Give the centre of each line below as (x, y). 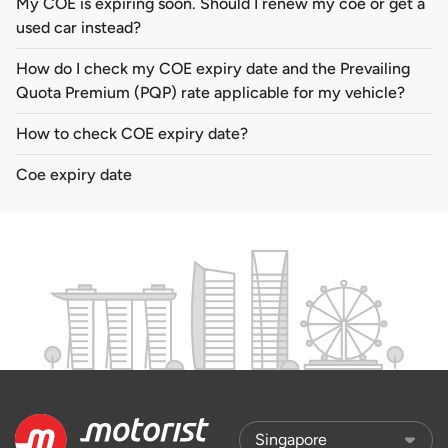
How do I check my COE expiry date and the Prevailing (213, 69)
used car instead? (78, 28)
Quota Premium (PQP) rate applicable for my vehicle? (210, 93)
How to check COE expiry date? (132, 134)
